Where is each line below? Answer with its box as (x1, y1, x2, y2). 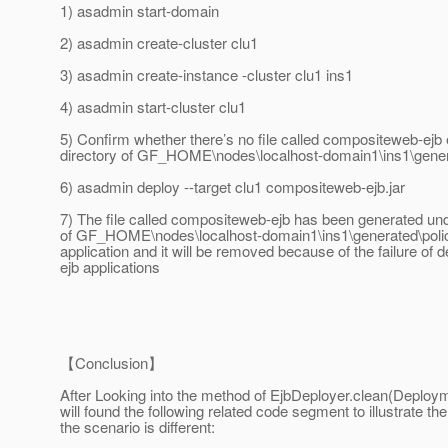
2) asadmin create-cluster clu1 (60, 32, 258, 54)
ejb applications (60, 256, 160, 278)
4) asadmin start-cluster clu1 (60, 96, 246, 118)
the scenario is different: (60, 416, 215, 438)
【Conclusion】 (60, 352, 163, 374)
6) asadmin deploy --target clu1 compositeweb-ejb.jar (60, 176, 405, 198)
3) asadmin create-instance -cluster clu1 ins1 (60, 64, 353, 86)
